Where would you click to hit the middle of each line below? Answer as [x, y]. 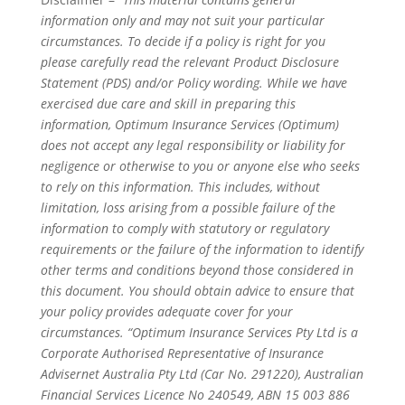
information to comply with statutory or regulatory [184, 228]
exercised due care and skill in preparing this [168, 104]
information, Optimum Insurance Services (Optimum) [189, 124]
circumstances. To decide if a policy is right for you [183, 41]
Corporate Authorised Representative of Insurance [182, 353]
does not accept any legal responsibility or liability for [193, 145]
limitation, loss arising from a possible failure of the [188, 207]
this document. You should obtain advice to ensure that [197, 291]
